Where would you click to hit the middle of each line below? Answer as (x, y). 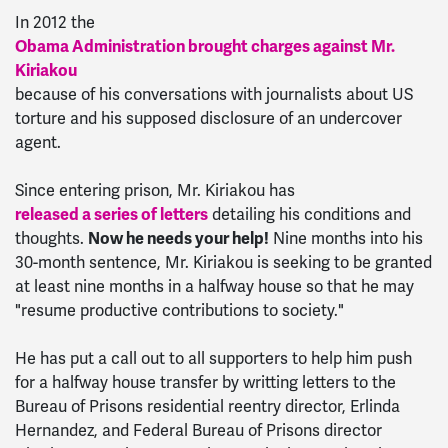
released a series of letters (111, 214)
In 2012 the (55, 22)
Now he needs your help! (178, 238)
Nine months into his (346, 238)
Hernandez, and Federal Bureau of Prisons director (198, 430)
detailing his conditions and (309, 214)
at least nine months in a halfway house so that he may (214, 286)
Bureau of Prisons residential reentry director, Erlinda (207, 406)
